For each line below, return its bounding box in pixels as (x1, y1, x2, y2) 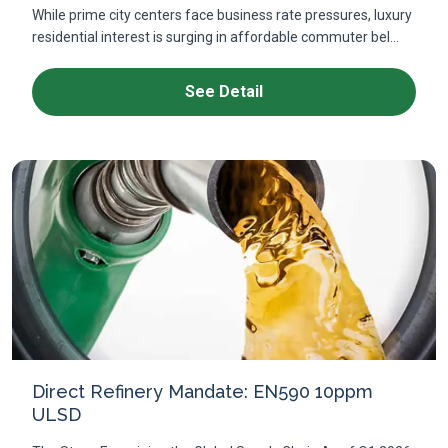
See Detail (185, 82, 263, 101)
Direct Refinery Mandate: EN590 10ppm (32, 381, 373, 402)
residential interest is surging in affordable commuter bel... (32, 29, 399, 45)
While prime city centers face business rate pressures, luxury (32, 7, 412, 23)
